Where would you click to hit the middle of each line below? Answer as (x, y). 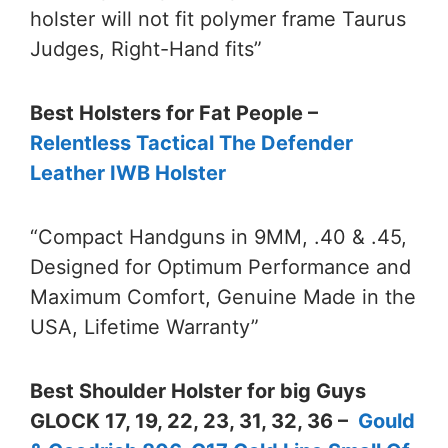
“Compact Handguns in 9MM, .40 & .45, (218, 237)
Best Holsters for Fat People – (174, 113)
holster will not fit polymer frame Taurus (218, 19)
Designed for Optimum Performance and (220, 267)
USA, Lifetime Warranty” (144, 327)
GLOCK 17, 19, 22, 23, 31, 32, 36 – (194, 421)
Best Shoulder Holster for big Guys (198, 391)
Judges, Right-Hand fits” (146, 49)
